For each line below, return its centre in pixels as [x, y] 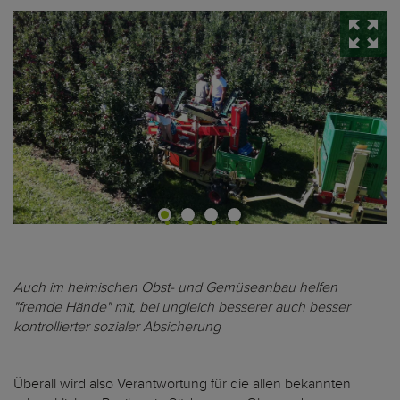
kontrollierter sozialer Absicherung [117, 327]
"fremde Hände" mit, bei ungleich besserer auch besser [182, 308]
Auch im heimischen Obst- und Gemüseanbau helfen [175, 288]
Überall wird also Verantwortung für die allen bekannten [182, 384]
